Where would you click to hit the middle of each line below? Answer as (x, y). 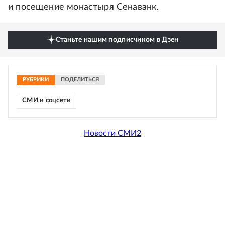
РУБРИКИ (36, 80)
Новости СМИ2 (113, 133)
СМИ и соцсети (47, 101)
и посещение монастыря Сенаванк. (83, 7)
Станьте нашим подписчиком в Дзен (117, 40)
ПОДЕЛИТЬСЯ (80, 80)
